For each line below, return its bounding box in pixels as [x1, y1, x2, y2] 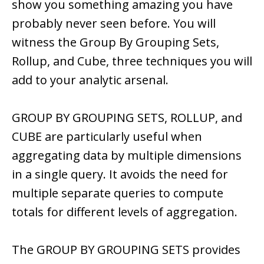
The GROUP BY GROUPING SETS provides [12, 242, 240, 258]
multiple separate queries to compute [12, 185, 223, 202]
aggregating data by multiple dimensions [12, 147, 242, 164]
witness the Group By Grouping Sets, [12, 34, 219, 51]
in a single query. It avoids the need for [12, 166, 228, 183]
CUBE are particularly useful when [12, 128, 202, 145]
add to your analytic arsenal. [12, 72, 169, 88]
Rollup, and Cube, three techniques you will [12, 53, 252, 70]
